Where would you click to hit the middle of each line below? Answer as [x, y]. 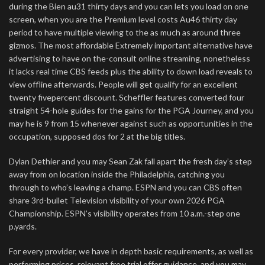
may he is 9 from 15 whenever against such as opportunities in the [131, 123]
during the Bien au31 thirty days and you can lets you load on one [129, 6]
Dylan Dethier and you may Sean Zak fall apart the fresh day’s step [130, 161]
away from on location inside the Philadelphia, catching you [117, 174]
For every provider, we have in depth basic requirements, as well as [131, 251]
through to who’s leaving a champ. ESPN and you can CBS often [125, 187]
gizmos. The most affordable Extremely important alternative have [131, 45]
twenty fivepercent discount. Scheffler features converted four [127, 97]
